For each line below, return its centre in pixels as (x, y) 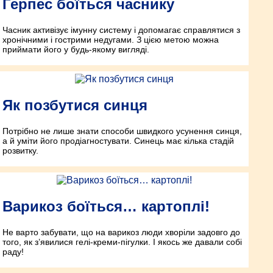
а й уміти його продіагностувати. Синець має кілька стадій (118, 141)
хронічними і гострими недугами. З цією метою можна (111, 40)
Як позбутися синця (75, 105)
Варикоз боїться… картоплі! (106, 206)
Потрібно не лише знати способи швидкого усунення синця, (122, 131)
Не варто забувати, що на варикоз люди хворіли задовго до (121, 232)
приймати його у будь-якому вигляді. (76, 50)
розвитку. (20, 151)
